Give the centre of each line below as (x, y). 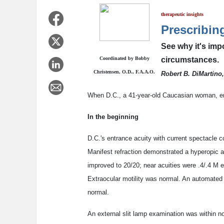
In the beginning (113, 117)
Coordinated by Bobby (124, 58)
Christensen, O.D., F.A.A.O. (124, 72)
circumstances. (190, 60)
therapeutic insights (182, 14)
